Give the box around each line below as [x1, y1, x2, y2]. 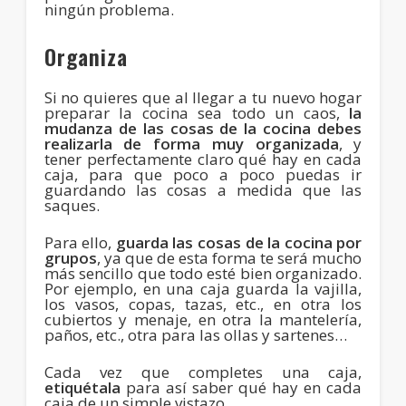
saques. [43, 194, 100, 216]
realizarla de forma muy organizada [43, 132, 339, 154]
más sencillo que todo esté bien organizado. [43, 262, 362, 284]
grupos [43, 246, 97, 268]
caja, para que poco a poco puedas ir [43, 163, 362, 185]
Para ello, [43, 231, 116, 253]
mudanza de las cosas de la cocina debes [43, 117, 362, 139]
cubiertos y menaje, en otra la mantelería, [43, 308, 362, 330]
